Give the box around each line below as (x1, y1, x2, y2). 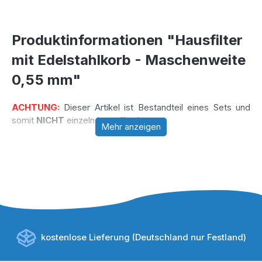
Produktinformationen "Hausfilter (12, 31, 243, 49)
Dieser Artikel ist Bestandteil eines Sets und (60, 102, 250, 113)
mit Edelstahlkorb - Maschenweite (12, 51, 246, 68)
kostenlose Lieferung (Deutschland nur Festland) (40, 232, 246, 243)
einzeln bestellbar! (64, 115, 139, 126)
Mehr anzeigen (101, 121, 161, 133)
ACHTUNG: (12, 102, 60, 113)
